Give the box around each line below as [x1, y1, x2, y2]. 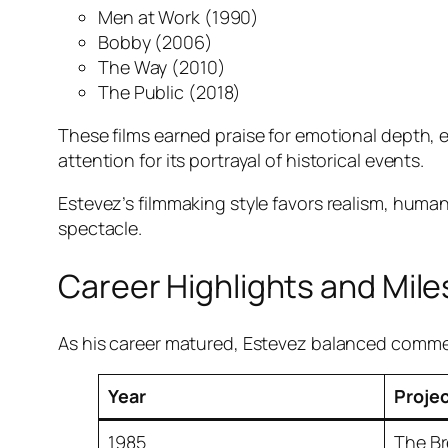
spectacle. [58, 216, 143, 241]
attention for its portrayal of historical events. [58, 148, 425, 173]
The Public [98, 80, 184, 105]
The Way [98, 55, 168, 80]
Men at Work [98, 5, 200, 30]
